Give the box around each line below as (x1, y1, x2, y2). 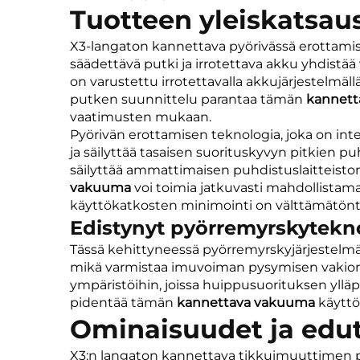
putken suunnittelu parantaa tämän (70, 91, 306, 107)
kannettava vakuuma (177, 294, 318, 310)
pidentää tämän (70, 294, 177, 310)
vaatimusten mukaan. (70, 108, 211, 125)
